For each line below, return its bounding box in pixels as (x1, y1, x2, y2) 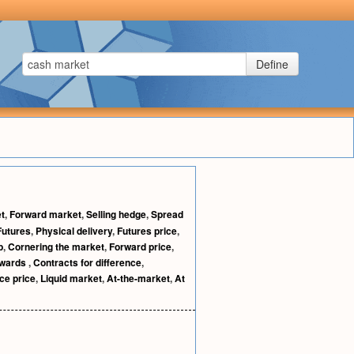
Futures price (117, 224, 177, 238)
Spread (151, 207, 183, 221)
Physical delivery (36, 224, 112, 238)
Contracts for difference (33, 255, 141, 269)
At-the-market (107, 271, 170, 285)
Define (256, 56, 288, 72)
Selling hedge (86, 207, 146, 221)
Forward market (9, 207, 81, 221)
